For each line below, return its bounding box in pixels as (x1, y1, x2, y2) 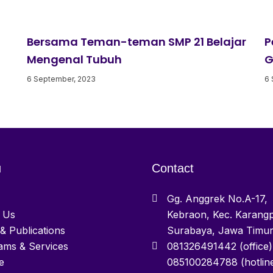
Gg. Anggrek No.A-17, (167, 193, 268, 205)
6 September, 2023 (27, 74, 96, 84)
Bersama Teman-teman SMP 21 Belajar (27, 34, 246, 50)
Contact (152, 161, 194, 175)
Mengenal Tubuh (27, 52, 122, 68)
